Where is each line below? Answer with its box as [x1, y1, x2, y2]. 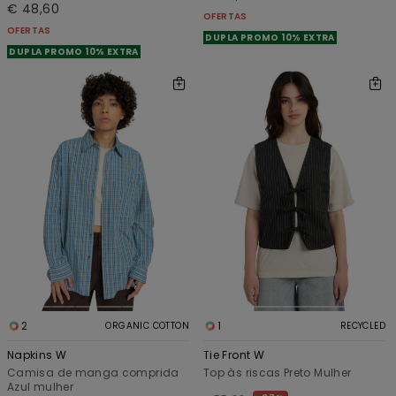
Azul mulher [7, 378, 73, 394]
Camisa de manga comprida [7, 364, 179, 380]
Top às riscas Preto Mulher [203, 364, 352, 380]
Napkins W [7, 346, 67, 362]
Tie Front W [203, 346, 264, 362]
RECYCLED [339, 318, 385, 332]
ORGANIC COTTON [105, 318, 189, 332]
